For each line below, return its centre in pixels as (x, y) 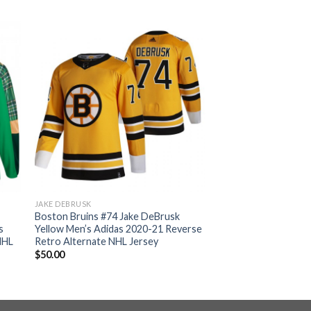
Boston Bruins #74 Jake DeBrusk (107, 216)
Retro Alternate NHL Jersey (96, 241)
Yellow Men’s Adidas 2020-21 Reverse (118, 228)
